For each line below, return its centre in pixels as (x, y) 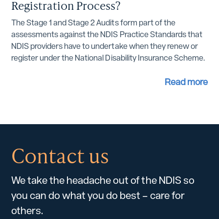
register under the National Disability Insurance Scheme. (108, 58)
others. (27, 210)
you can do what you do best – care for (98, 195)
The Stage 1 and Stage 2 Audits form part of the (93, 22)
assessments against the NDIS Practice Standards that (107, 34)
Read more (186, 82)
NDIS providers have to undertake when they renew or (104, 46)
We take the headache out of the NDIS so (103, 180)
